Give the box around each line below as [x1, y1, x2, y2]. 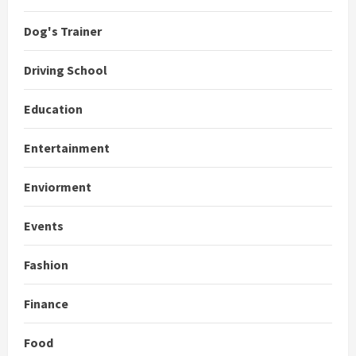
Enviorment [24, 179, 91, 195]
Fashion [24, 257, 68, 273]
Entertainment [24, 140, 110, 157]
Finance [24, 296, 68, 312]
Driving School [24, 62, 107, 79]
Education [24, 101, 83, 118]
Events [24, 218, 64, 234]
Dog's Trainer [24, 23, 102, 40]
